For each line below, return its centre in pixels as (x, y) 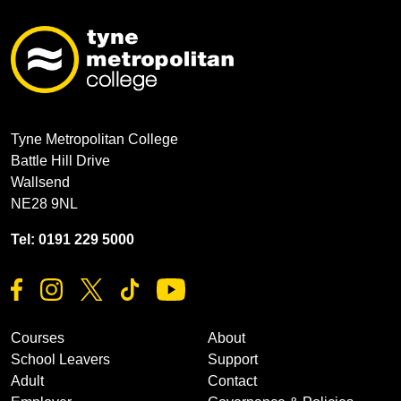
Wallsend (40, 183)
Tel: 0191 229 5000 (73, 240)
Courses (38, 337)
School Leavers (60, 359)
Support (233, 359)
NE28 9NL (44, 204)
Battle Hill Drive (60, 161)
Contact (232, 380)
